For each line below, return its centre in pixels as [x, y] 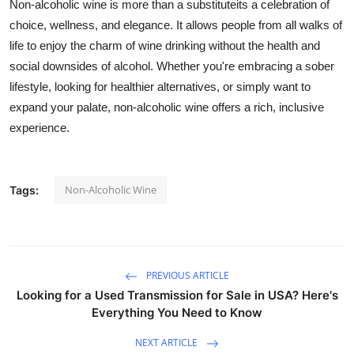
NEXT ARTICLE [168, 342]
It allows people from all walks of [258, 24]
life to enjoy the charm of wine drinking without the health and [165, 45]
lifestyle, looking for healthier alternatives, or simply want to [160, 86]
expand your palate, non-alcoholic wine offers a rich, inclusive [167, 107]
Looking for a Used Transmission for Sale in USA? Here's [177, 295]
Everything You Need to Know [177, 312]
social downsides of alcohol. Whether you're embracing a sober [172, 66]
